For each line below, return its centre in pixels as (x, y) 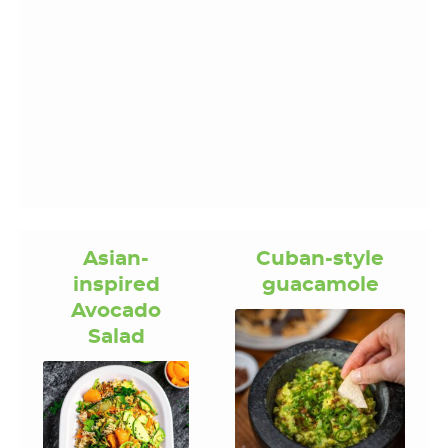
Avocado (116, 311)
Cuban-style (320, 259)
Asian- (116, 259)
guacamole (320, 285)
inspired (116, 285)
